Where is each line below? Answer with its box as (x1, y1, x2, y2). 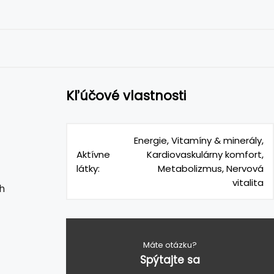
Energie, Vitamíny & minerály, (134, 134, 264, 147)
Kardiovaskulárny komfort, (147, 148, 264, 161)
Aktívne (76, 148, 110, 161)
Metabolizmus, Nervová (158, 162, 264, 175)
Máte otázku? (143, 239, 197, 251)
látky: (76, 162, 100, 175)
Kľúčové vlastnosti (66, 86, 186, 105)
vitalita (232, 176, 264, 189)
